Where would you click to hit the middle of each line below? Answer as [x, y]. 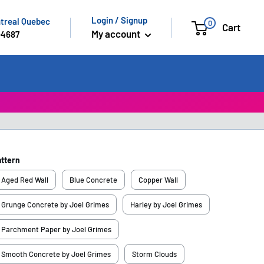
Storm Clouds [154, 254]
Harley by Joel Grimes [166, 204]
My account [117, 34]
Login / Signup [119, 20]
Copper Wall [158, 179]
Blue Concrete [93, 179]
